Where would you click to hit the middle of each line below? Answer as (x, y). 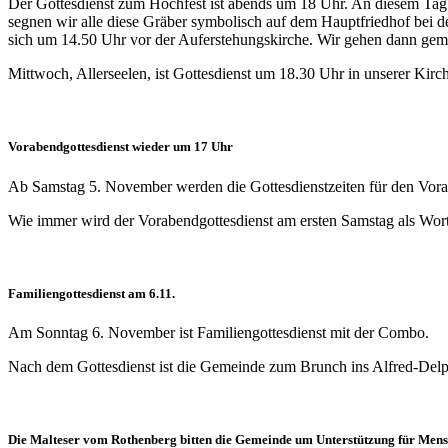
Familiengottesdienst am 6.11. (91, 293)
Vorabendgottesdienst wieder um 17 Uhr (120, 147)
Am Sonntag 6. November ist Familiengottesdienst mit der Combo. (218, 332)
